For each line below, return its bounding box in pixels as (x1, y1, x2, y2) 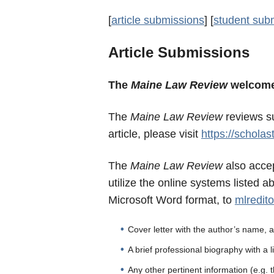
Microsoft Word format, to (108, 194, 235, 206)
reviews (225, 111, 263, 123)
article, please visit (108, 128, 201, 140)
